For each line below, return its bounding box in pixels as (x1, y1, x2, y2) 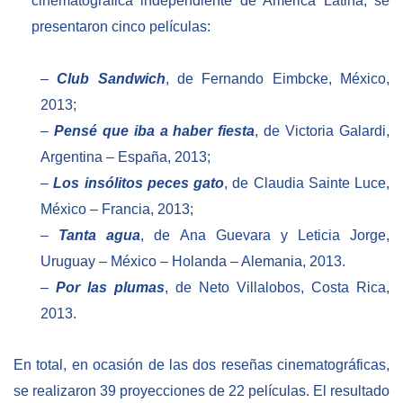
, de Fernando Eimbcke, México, (165, 70, 390, 86)
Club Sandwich (57, 70, 166, 86)
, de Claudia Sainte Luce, (224, 175, 390, 191)
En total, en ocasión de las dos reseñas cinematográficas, (13, 357, 390, 373)
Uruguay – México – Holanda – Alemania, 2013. (40, 253, 345, 269)
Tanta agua (58, 227, 141, 243)
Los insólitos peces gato (53, 175, 224, 191)
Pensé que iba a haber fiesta (53, 122, 255, 139)
